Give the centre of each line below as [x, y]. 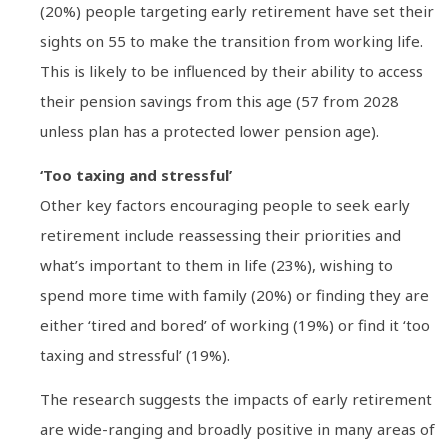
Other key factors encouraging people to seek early [225, 204]
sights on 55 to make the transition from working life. [231, 40]
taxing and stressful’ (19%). [135, 354]
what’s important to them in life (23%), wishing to [216, 264]
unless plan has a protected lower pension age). [209, 130]
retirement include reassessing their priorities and [220, 234]
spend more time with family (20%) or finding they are [234, 294]
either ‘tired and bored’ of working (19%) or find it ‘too [235, 324]
